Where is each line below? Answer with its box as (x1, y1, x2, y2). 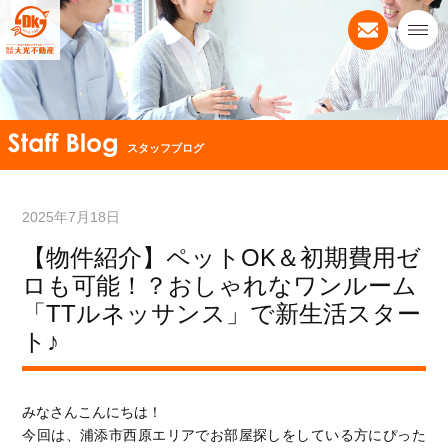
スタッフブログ (127, 141, 205, 154)
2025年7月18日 (22, 209, 121, 225)
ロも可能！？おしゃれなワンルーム (22, 272, 418, 299)
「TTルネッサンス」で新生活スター (22, 300, 422, 327)
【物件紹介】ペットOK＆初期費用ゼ (22, 244, 422, 271)
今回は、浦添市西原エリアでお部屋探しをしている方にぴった (22, 427, 426, 443)
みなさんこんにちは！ (22, 404, 163, 420)
